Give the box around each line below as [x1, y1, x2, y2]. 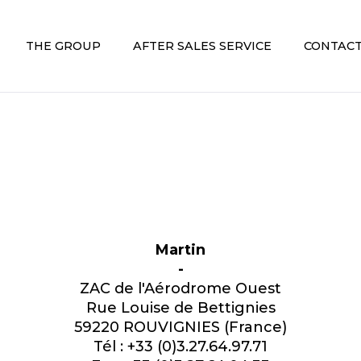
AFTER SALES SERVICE [132, 39, 272, 53]
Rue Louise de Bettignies [85, 299, 276, 317]
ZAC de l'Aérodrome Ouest [80, 280, 281, 297]
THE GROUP [25, 39, 101, 53]
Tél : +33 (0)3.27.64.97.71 [93, 338, 268, 355]
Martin [156, 241, 205, 259]
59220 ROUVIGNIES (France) [74, 318, 287, 336]
